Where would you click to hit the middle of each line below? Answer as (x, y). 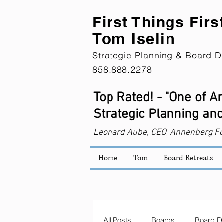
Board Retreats (188, 158)
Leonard (109, 133)
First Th (122, 22)
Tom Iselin (134, 38)
